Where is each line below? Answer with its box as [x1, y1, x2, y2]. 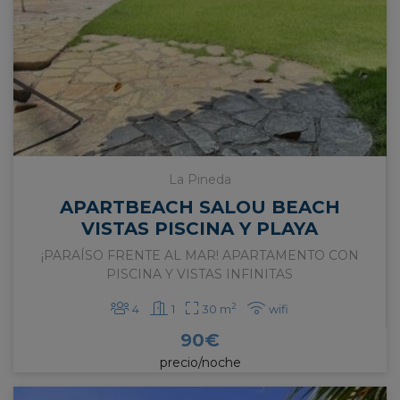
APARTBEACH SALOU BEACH [59, 196, 340, 219]
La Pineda [168, 171, 231, 188]
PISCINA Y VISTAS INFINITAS [106, 266, 293, 283]
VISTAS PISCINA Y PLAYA [81, 218, 318, 240]
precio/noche [159, 354, 241, 371]
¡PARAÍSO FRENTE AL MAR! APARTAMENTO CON [40, 247, 359, 264]
